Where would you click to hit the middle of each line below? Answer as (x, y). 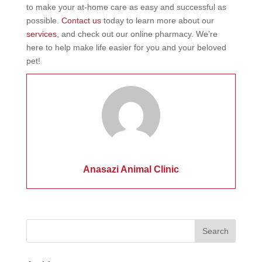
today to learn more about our (157, 20)
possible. (44, 20)
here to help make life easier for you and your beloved (126, 47)
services (41, 34)
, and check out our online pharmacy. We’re (137, 34)
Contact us (81, 20)
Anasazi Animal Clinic (131, 169)
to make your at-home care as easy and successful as (126, 7)
